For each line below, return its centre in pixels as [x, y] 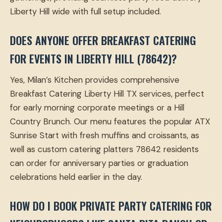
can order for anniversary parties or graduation [99, 163]
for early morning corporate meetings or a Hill [97, 108]
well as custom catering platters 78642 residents [104, 149]
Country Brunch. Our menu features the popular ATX [110, 122]
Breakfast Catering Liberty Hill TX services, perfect [107, 94]
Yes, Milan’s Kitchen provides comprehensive [95, 80]
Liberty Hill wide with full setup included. [85, 12]
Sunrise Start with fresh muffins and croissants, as [105, 136]
